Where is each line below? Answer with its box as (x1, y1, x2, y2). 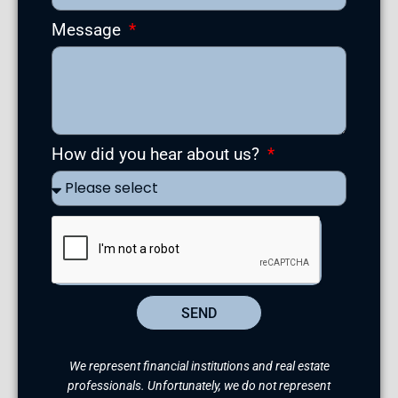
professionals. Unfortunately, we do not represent (68, 378, 330, 393)
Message (52, 20, 126, 41)
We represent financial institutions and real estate (68, 358, 330, 373)
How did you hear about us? (52, 144, 265, 165)
